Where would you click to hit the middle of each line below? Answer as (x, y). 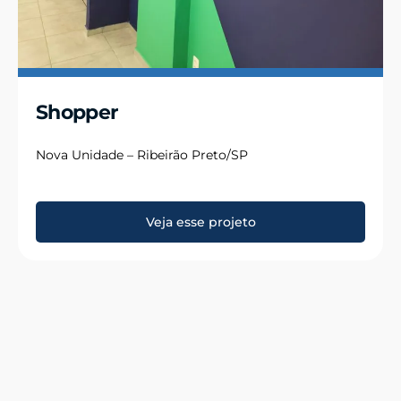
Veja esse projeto (200, 222)
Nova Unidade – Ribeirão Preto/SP (142, 154)
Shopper (77, 112)
